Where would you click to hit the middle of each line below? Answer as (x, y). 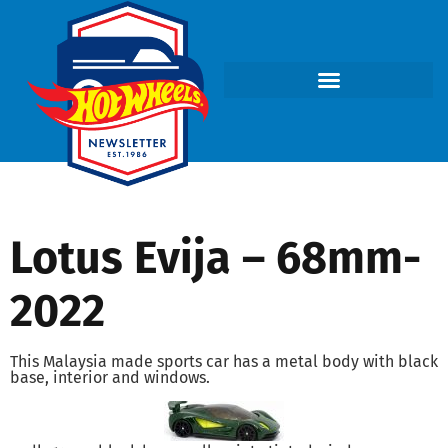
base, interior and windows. (110, 377)
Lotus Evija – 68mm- (215, 257)
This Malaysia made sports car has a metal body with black (224, 361)
